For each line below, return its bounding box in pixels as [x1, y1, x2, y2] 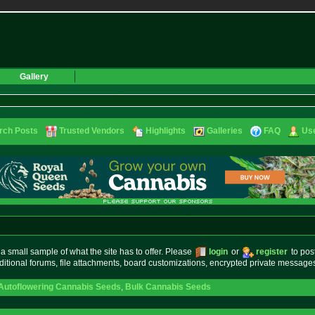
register [255, 247, 288, 257]
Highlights [146, 126, 186, 136]
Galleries [207, 126, 243, 136]
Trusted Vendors [59, 126, 124, 136]
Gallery [20, 72, 49, 82]
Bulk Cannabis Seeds [125, 282, 211, 292]
